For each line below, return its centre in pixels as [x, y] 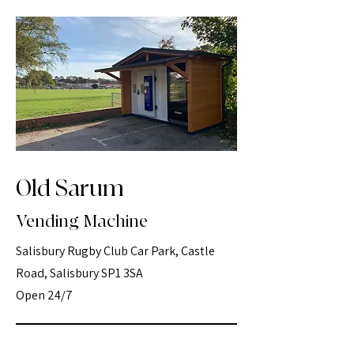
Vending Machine [82, 222]
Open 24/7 [44, 295]
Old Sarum [70, 189]
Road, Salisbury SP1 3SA [79, 273]
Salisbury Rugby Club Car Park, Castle [115, 251]
